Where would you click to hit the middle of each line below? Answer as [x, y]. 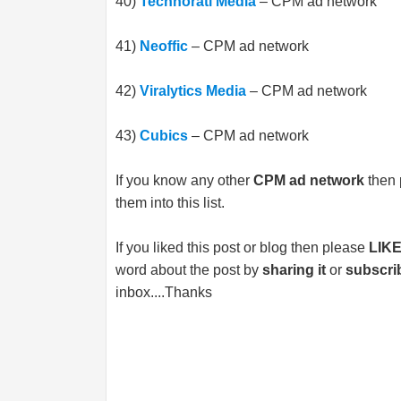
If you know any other [184, 180]
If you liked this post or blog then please [242, 247]
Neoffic [164, 46]
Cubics [164, 136]
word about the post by [189, 270]
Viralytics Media [193, 91]
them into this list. [170, 203]
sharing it [294, 270]
